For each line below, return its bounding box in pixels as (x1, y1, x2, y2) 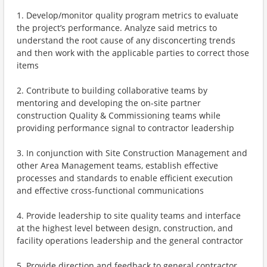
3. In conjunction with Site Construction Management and (17, 147, 247, 159)
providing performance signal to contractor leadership (17, 122, 234, 133)
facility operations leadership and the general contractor (17, 235, 243, 246)
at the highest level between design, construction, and (17, 222, 233, 234)
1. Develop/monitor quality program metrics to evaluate (17, 10, 238, 21)
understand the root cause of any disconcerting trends (17, 35, 235, 46)
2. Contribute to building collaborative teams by (17, 85, 207, 96)
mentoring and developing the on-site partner (17, 97, 201, 108)
